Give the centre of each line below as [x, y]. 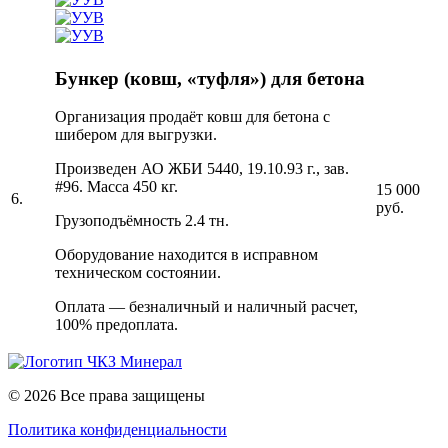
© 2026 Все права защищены [106, 395]
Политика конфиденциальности [117, 429]
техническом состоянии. [138, 273]
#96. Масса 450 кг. [116, 187]
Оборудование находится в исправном [186, 255]
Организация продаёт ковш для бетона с [192, 117]
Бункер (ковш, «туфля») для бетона [210, 78]
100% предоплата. [116, 325]
